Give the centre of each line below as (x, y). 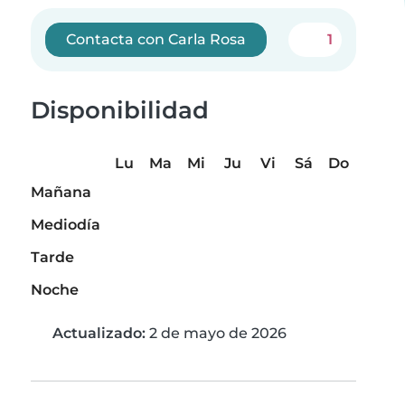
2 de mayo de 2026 (216, 334)
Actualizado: (99, 334)
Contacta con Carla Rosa (156, 39)
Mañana (61, 193)
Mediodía (66, 225)
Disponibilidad (120, 110)
